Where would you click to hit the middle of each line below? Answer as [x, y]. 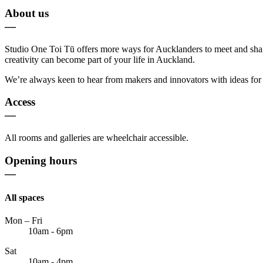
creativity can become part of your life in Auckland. [100, 59]
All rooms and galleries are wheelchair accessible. [97, 138]
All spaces [24, 198]
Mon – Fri [23, 221]
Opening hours [41, 160]
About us [27, 13]
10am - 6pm [50, 231]
